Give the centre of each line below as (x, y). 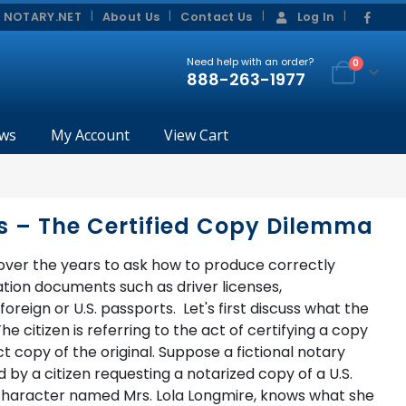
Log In (316, 17)
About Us (131, 17)
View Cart (196, 135)
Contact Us (217, 17)
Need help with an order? (250, 62)
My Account (90, 135)
